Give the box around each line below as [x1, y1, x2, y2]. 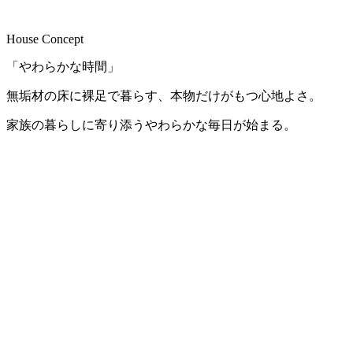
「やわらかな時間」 [6, 59, 120, 73]
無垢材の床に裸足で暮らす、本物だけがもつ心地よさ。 [6, 88, 321, 102]
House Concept [6, 32, 84, 46]
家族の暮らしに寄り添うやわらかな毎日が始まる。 [6, 117, 296, 132]
